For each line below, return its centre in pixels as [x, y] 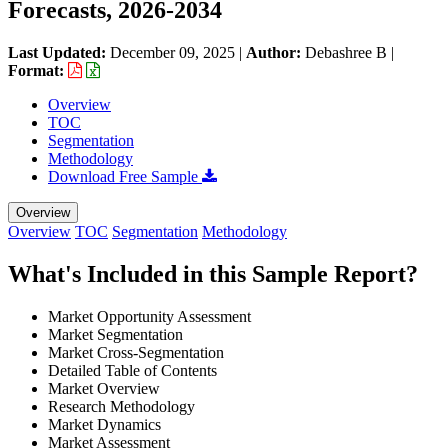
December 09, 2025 [172, 52]
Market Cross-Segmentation [136, 352]
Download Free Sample [125, 176]
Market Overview [104, 388]
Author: [275, 52]
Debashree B [346, 52]
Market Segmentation [115, 334]
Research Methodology [121, 406]
